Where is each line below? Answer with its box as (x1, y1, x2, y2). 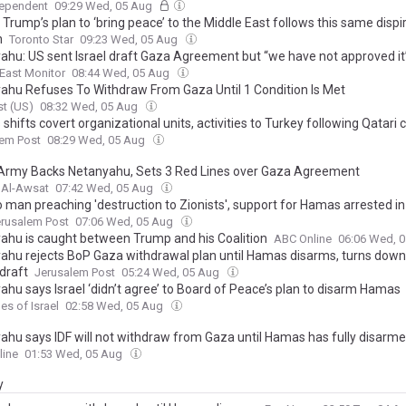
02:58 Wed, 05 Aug (65, 299, 166, 313)
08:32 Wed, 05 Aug (40, 100, 140, 113)
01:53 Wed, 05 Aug (24, 347, 125, 361)
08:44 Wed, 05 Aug (72, 66, 172, 80)
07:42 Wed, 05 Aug (55, 181, 156, 195)
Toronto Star (9, 33, 73, 46)
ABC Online (274, 232, 332, 246)
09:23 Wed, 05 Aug (80, 33, 180, 46)
